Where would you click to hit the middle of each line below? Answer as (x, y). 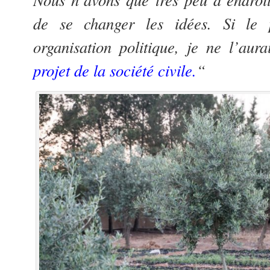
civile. (175, 71)
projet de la (71, 71)
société (132, 71)
